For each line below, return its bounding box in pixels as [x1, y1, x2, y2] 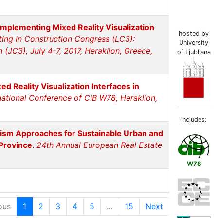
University [179, 39, 208, 47]
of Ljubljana [177, 48, 211, 56]
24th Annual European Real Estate [36, 140, 162, 150]
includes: [181, 116, 207, 124]
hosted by [179, 30, 209, 37]
